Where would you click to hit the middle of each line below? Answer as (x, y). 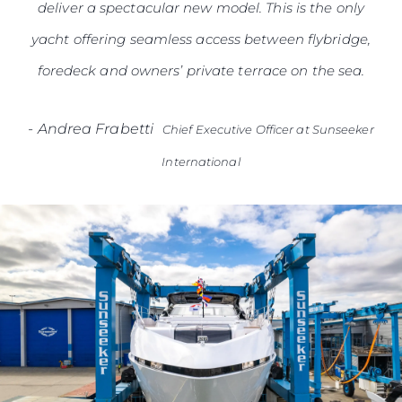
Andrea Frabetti (96, 128)
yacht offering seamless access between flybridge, (201, 39)
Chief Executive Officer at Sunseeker (268, 129)
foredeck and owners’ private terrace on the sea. (201, 70)
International (201, 161)
